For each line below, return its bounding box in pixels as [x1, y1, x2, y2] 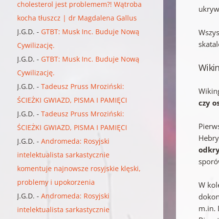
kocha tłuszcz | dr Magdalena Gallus [17, 13, 137, 22]
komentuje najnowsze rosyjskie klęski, [17, 163, 141, 173]
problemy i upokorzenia [17, 177, 95, 187]
